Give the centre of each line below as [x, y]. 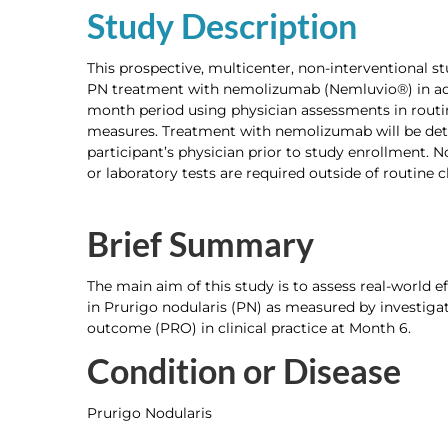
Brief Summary [200, 244]
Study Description [222, 26]
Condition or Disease [244, 371]
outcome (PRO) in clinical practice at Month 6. [249, 328]
